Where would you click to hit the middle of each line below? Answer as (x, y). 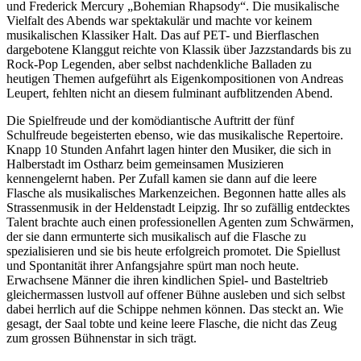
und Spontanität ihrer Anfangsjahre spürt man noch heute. (153, 265)
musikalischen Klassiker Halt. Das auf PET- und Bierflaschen (163, 35)
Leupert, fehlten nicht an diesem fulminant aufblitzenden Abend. (170, 93)
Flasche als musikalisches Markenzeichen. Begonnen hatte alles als (176, 193)
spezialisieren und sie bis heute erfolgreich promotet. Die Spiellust (173, 251)
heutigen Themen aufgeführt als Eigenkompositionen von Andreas (175, 78)
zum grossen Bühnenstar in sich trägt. (102, 338)
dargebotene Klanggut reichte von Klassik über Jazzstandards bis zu (179, 49)
